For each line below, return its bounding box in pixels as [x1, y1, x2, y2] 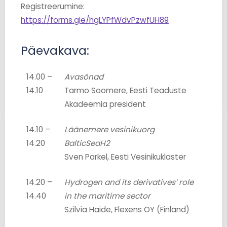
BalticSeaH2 [64, 137, 110, 148]
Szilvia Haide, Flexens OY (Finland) [64, 204, 190, 215]
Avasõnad [64, 71, 104, 82]
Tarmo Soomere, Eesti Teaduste [64, 85, 187, 96]
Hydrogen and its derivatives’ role [64, 176, 194, 187]
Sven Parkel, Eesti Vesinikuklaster [64, 151, 186, 162]
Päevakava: [20, 42, 89, 59]
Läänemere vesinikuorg [64, 124, 155, 135]
